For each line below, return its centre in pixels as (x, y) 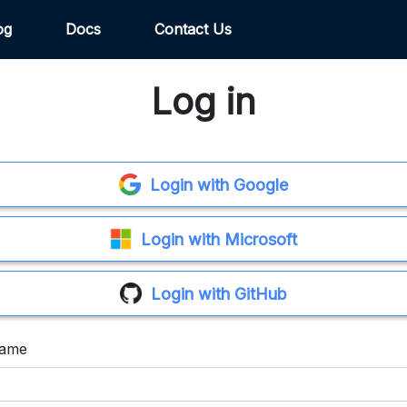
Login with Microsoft (219, 239)
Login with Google (218, 184)
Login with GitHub (219, 293)
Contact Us (195, 29)
